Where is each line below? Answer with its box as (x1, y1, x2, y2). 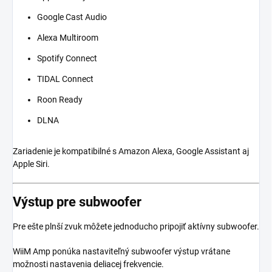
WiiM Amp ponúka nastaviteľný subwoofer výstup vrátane (13, 246, 230, 257)
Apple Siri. (13, 158, 50, 169)
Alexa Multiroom (37, 32, 98, 42)
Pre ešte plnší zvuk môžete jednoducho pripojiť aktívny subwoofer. (13, 222, 259, 232)
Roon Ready (37, 94, 83, 104)
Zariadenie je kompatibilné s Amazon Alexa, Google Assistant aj (13, 146, 249, 156)
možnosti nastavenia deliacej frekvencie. (13, 259, 164, 270)
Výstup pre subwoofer (13, 194, 141, 209)
